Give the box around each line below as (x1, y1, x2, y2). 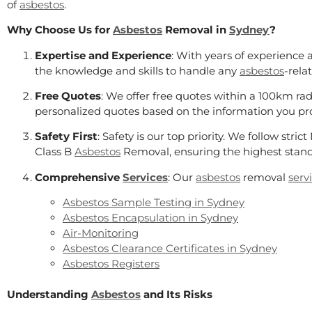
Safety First (35, 130, 97, 143)
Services (123, 170, 168, 184)
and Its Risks (141, 288, 212, 302)
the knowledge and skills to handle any (35, 63, 240, 77)
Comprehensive (35, 170, 123, 184)
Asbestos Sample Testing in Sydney (63, 196, 244, 210)
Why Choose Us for (7, 23, 113, 37)
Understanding (7, 288, 91, 302)
